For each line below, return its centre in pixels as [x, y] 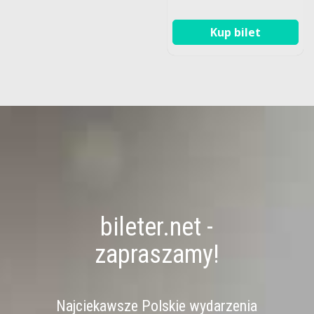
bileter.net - [157, 227]
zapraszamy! [157, 254]
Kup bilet [235, 32]
